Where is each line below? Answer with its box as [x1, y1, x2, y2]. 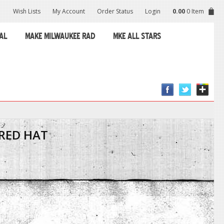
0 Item [186, 7, 204, 15]
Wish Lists [13, 7, 40, 15]
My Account [52, 7, 85, 15]
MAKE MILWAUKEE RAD [25, 31, 95, 41]
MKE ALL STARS [113, 31, 161, 41]
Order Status [97, 7, 133, 15]
